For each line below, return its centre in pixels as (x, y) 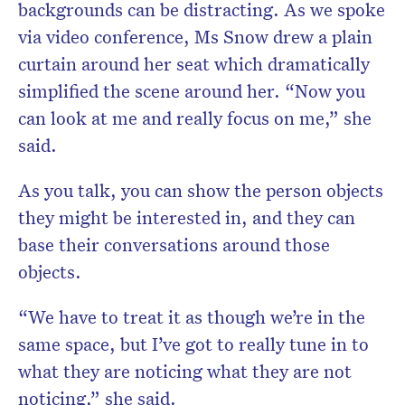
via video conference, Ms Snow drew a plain (195, 37)
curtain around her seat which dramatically (194, 64)
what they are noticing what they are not (185, 371)
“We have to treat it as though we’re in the (192, 317)
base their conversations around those (174, 245)
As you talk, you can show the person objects (201, 190)
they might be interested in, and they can (187, 217)
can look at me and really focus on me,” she (195, 118)
